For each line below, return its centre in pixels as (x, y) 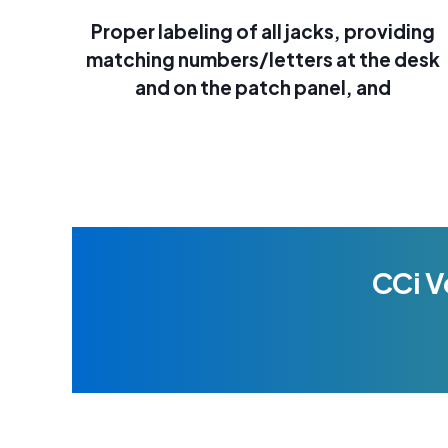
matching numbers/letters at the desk (263, 59)
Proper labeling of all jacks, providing (263, 31)
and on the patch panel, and (263, 87)
